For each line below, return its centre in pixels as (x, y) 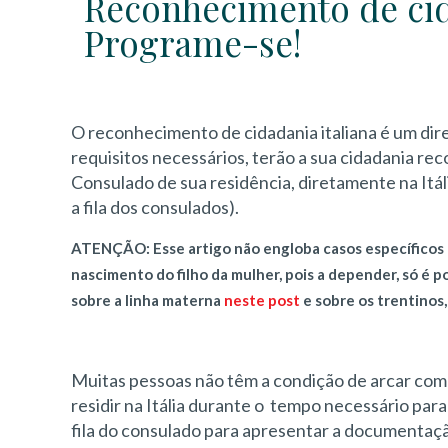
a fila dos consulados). (155, 207)
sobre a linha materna (148, 300)
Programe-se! (192, 42)
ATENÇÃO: (111, 248)
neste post (262, 300)
